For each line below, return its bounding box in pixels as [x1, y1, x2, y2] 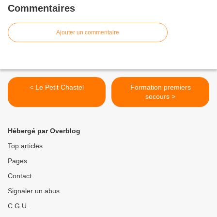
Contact [8, 172, 31, 180]
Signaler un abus [8, 187, 60, 195]
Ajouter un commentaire [56, 29, 119, 36]
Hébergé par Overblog [8, 127, 80, 135]
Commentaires [8, 3, 75, 14]
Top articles [8, 142, 43, 150]
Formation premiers [130, 83, 191, 92]
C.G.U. [8, 202, 29, 210]
